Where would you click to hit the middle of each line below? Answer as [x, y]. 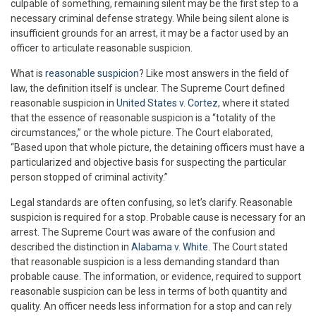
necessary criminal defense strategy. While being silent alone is [150, 18]
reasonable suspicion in [63, 103]
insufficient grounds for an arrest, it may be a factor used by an [150, 33]
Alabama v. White [170, 247]
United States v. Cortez [167, 103]
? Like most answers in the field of [214, 73]
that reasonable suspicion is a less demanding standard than [145, 261]
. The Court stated [248, 247]
